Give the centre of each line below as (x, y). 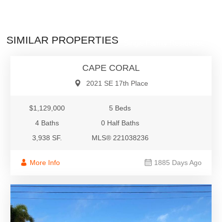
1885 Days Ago (178, 162)
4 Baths (47, 123)
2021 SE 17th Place (117, 83)
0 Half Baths (120, 123)
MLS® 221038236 (120, 138)
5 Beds (120, 108)
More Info (45, 162)
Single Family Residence (164, 43)
